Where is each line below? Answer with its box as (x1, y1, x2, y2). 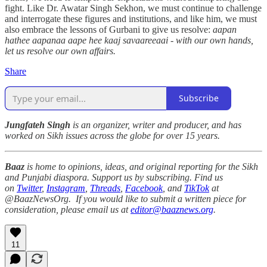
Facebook (125, 182, 163, 193)
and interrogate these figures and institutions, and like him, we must (5, 13, 257, 24)
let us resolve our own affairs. (5, 45, 116, 56)
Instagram (46, 182, 85, 193)
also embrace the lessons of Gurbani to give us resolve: (5, 24, 213, 35)
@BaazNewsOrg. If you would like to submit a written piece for (5, 193, 246, 204)
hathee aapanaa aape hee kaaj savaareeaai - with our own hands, (5, 35, 253, 45)
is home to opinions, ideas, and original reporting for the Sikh (27, 161, 258, 172)
